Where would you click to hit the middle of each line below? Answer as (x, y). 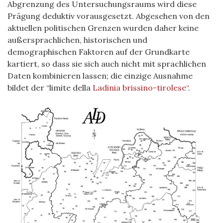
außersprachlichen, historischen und (77, 40)
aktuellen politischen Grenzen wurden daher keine (103, 28)
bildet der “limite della (50, 88)
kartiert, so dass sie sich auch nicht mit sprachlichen (107, 64)
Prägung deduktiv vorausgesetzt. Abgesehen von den (109, 16)
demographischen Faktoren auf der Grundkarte (99, 52)
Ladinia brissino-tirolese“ (140, 88)
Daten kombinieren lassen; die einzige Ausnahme (100, 76)
